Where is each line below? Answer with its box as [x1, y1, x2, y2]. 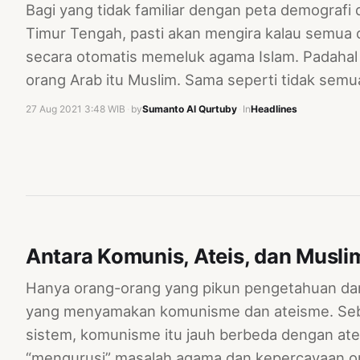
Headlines [251, 103, 297, 116]
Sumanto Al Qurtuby [142, 103, 237, 116]
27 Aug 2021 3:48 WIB [26, 103, 125, 116]
